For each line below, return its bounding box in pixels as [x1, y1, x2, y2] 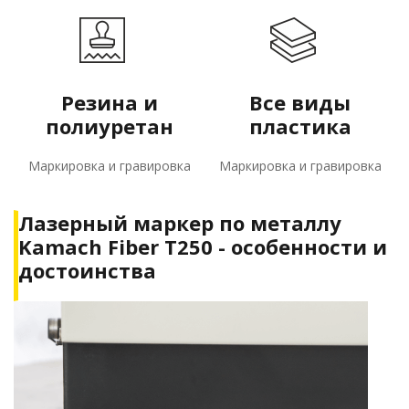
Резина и [60, 89, 158, 117]
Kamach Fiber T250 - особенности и [18, 233, 387, 261]
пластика [248, 112, 351, 141]
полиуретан [45, 112, 173, 141]
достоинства [18, 257, 156, 285]
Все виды [249, 89, 351, 117]
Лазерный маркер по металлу [18, 209, 341, 237]
